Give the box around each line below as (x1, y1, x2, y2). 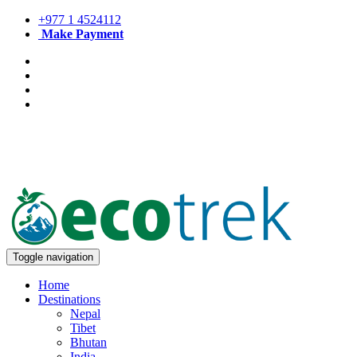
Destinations (38, 292, 100, 306)
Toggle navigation (13, 251, 93, 263)
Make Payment (41, 27, 124, 41)
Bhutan (70, 335, 107, 349)
